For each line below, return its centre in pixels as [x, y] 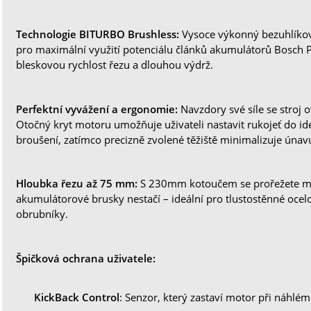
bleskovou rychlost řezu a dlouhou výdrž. [115, 65]
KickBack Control [77, 297]
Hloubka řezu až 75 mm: [77, 184]
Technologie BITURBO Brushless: [98, 34]
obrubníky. [42, 214]
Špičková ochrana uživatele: [86, 258]
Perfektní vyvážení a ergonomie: [97, 109]
